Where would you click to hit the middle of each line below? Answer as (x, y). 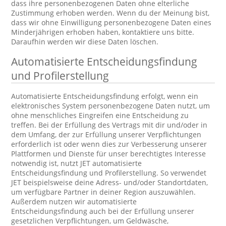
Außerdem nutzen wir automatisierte (74, 202)
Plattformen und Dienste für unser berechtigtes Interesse (109, 154)
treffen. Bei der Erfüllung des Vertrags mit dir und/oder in (109, 125)
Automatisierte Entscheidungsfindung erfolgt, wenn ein (105, 96)
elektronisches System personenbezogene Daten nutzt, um (111, 106)
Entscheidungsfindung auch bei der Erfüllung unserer (103, 211)
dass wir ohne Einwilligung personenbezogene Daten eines (111, 22)
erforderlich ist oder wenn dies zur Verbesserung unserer (109, 144)
